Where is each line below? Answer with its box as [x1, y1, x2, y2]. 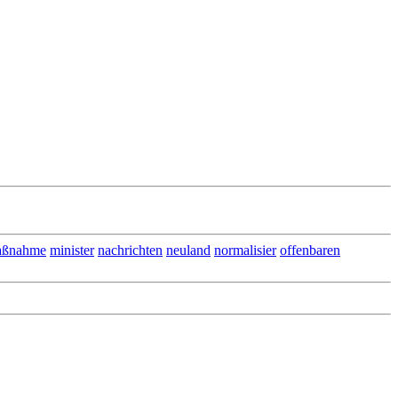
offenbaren [280, 243, 340, 258]
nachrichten [98, 243, 163, 258]
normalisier [214, 243, 276, 258]
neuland [166, 243, 211, 258]
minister [50, 243, 94, 258]
